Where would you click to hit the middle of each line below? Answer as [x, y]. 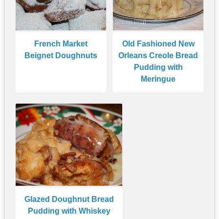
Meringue [158, 79]
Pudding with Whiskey [69, 211]
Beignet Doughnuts [61, 55]
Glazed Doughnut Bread [69, 199]
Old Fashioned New [158, 44]
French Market [61, 44]
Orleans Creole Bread [158, 55]
